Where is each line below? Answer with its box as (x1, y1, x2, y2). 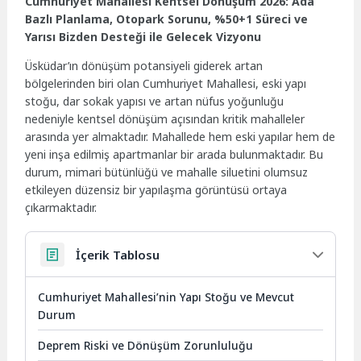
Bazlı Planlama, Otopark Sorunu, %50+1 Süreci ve (25, 10, 309, 27)
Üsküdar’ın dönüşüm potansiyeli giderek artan (25, 57, 263, 73)
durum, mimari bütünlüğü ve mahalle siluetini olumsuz (25, 164, 309, 180)
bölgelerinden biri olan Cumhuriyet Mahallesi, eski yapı (25, 75, 307, 91)
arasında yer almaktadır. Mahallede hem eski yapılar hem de (25, 128, 336, 144)
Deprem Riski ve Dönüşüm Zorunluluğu (38, 337, 254, 353)
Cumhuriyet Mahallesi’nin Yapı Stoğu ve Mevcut (38, 288, 295, 305)
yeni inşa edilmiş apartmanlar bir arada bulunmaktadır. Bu (25, 146, 324, 162)
